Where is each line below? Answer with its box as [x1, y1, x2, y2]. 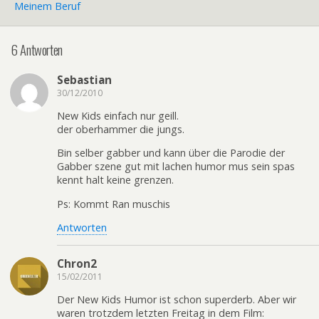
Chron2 [57, 256, 97, 271]
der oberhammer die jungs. [57, 122, 184, 137]
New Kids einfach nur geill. [57, 109, 179, 123]
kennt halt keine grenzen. [57, 173, 174, 187]
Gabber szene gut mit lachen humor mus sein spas [57, 159, 295, 174]
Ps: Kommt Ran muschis [57, 197, 170, 211]
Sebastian [57, 72, 112, 87]
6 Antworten [11, 39, 63, 59]
